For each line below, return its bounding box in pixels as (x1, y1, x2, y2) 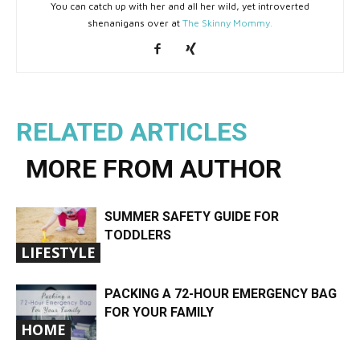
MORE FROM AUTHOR (26, 153, 282, 185)
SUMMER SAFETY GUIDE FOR (104, 209, 279, 225)
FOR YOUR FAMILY (104, 305, 214, 321)
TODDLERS (104, 227, 171, 243)
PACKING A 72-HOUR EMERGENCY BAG (104, 286, 337, 302)
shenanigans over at (88, 17, 182, 30)
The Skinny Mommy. (182, 17, 272, 30)
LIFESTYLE (21, 243, 96, 263)
